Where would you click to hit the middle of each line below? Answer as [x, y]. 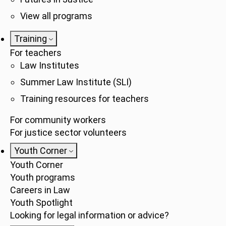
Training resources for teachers [84, 99]
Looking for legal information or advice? [90, 215]
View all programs [56, 16]
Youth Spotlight [41, 203]
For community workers [58, 120]
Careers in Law [40, 190]
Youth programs [43, 177]
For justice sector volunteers [68, 132]
